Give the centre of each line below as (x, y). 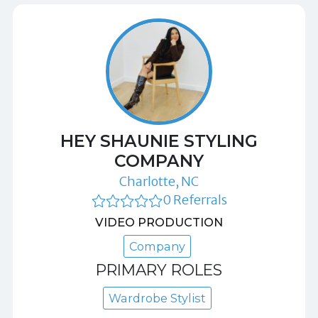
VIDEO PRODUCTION (159, 223)
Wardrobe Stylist (157, 298)
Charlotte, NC (159, 182)
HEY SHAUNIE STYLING (159, 141)
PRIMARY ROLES (159, 270)
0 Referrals (194, 200)
